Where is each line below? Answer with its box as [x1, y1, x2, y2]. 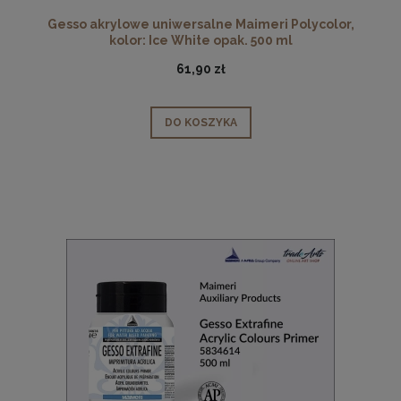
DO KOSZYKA [164, 115, 237, 129]
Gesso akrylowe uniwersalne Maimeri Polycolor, [47, 16, 354, 31]
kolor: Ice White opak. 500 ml [108, 32, 293, 47]
